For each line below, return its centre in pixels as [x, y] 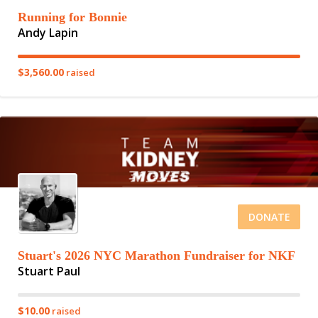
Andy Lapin [48, 33]
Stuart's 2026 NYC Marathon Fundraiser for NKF [157, 256]
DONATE [269, 217]
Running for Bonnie [72, 17]
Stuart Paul [49, 271]
